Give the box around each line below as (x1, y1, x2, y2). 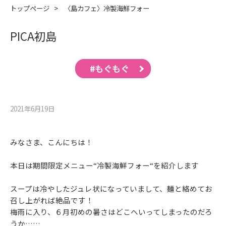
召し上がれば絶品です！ (10, 195, 93, 206)
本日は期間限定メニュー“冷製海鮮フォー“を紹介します (10, 160, 199, 171)
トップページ (10, 3, 49, 14)
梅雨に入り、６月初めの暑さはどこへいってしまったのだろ (10, 206, 212, 217)
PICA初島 (10, 28, 56, 44)
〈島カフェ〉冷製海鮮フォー (62, 3, 149, 14)
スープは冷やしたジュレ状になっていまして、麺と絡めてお (10, 183, 212, 194)
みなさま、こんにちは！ (10, 137, 93, 148)
